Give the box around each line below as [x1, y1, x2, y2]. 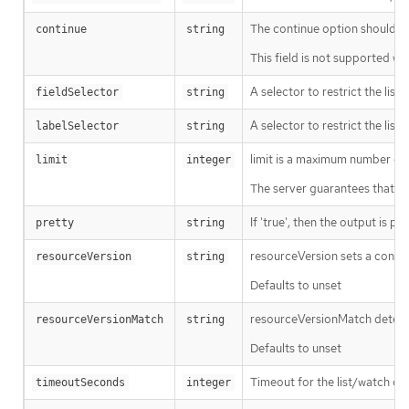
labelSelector [36, 119, 119, 132]
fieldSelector [36, 85, 119, 99]
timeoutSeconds [36, 375, 125, 389]
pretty [36, 215, 74, 229]
